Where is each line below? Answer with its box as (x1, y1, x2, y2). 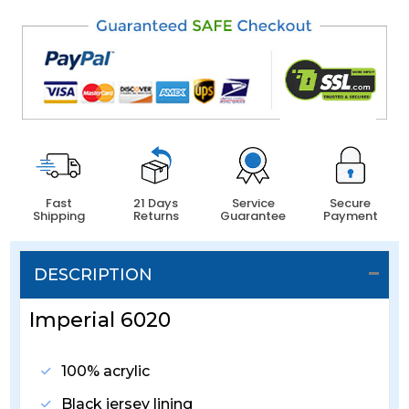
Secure (330, 194, 372, 213)
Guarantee (220, 207, 287, 225)
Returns (132, 207, 179, 225)
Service (231, 194, 275, 213)
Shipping (32, 207, 85, 225)
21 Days (133, 194, 179, 213)
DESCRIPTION (34, 265, 153, 286)
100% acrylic (61, 362, 151, 381)
